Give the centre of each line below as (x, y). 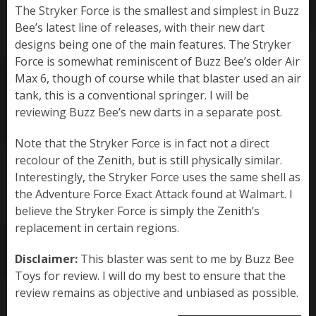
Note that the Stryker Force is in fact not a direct (142, 144)
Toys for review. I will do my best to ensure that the (150, 276)
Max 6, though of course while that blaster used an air (158, 79)
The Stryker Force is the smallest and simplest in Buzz (157, 11)
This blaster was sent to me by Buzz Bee (186, 259)
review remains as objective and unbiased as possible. (157, 293)
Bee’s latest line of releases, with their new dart (140, 28)
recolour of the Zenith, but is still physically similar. (148, 160)
